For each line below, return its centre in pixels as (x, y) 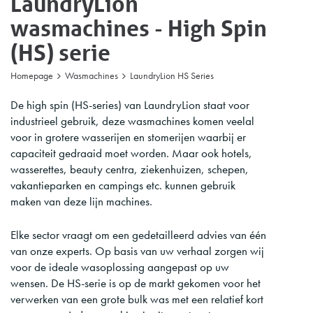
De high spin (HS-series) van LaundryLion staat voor (130, 105)
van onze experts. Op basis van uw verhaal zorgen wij (137, 251)
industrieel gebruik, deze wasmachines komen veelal (132, 121)
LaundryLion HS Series (172, 75)
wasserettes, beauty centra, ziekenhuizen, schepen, (130, 169)
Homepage (32, 75)
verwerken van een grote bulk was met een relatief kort (137, 299)
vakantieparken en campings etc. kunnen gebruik (123, 185)
